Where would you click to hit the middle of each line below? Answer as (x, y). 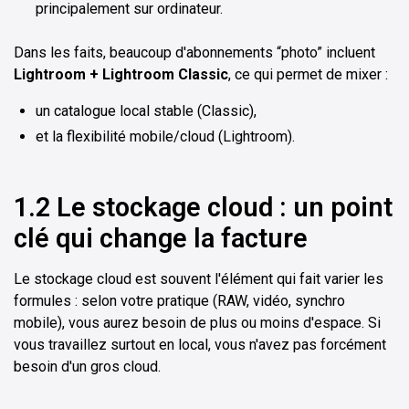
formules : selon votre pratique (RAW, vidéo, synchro (179, 301)
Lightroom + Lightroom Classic (121, 75)
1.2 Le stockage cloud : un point (203, 208)
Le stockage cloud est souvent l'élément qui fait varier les (199, 279)
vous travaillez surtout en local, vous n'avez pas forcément (200, 345)
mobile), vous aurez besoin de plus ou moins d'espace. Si (197, 323)
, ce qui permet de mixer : (308, 75)
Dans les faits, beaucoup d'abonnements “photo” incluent (194, 53)
